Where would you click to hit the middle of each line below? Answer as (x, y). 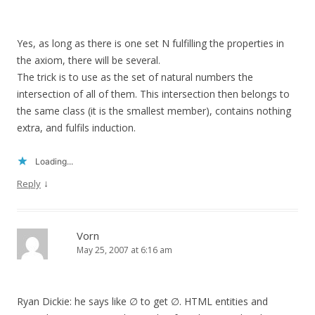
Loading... (54, 162)
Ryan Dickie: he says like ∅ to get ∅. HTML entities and (142, 302)
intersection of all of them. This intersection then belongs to (153, 94)
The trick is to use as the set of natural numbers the (135, 77)
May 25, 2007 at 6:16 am (124, 250)
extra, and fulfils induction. (76, 128)
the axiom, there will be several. (89, 60)
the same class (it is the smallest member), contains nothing (154, 111)
